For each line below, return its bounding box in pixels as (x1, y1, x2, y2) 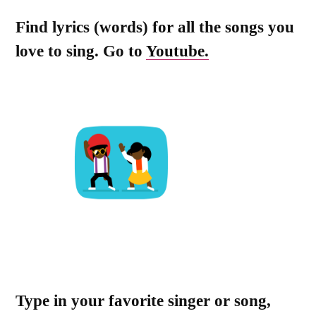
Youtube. (146, 41, 209, 60)
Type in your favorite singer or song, (16, 291, 271, 310)
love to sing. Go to (16, 41, 146, 60)
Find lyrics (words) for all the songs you (16, 17, 294, 36)
